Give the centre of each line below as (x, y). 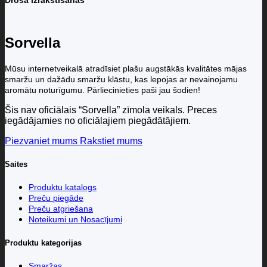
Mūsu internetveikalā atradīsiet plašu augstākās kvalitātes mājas (126, 69)
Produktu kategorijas (43, 243)
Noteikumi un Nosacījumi (75, 220)
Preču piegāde (56, 198)
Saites (16, 164)
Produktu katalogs (63, 187)
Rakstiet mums (111, 141)
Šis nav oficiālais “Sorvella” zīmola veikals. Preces (111, 110)
